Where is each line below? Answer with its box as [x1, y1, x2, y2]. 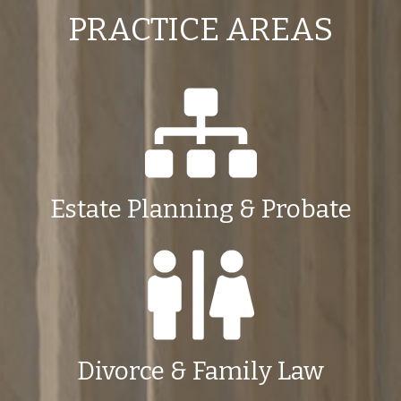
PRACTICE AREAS [68, 10, 333, 50]
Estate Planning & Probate [49, 194, 352, 225]
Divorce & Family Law [77, 356, 324, 387]
